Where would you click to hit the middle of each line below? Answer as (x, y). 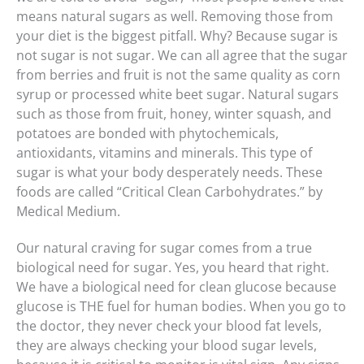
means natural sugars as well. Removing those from (175, 16)
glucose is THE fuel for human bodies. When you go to (181, 307)
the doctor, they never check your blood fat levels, (169, 326)
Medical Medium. (68, 211)
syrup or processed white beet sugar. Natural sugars (178, 94)
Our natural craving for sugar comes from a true (164, 248)
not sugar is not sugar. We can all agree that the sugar (182, 55)
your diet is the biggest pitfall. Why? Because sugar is (177, 35)
